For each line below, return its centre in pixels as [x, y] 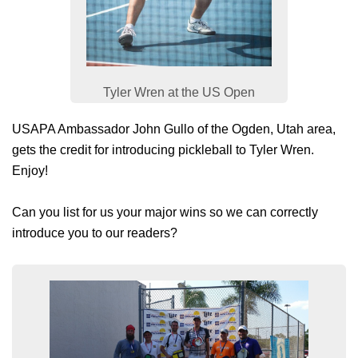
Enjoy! [30, 171]
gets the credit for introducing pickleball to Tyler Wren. [163, 150]
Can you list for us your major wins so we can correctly [165, 213]
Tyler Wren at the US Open [179, 93]
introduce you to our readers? [95, 233]
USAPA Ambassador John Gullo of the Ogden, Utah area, [174, 129]
